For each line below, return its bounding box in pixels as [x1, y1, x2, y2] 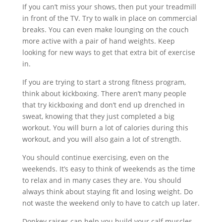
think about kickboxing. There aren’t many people [22, 89, 186, 98]
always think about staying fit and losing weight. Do [22, 187, 193, 196]
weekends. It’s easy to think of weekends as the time [22, 164, 195, 173]
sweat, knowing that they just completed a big [22, 111, 174, 121]
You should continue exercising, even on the [22, 153, 169, 162]
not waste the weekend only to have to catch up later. [22, 198, 200, 208]
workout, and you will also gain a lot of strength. [22, 134, 181, 144]
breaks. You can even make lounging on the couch [22, 25, 189, 34]
